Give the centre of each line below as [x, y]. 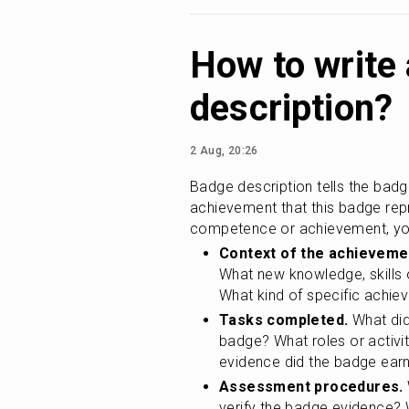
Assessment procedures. [311, 387]
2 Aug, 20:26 [224, 151]
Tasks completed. [284, 320]
